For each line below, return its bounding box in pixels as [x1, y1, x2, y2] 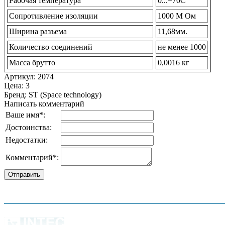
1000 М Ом [158, 11, 196, 20]
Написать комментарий [4, 99, 84, 108]
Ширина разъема [9, 27, 67, 36]
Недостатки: [6, 135, 48, 144]
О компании [30, 187, 67, 195]
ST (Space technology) [29, 90, 101, 99]
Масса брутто [9, 58, 55, 67]
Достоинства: [6, 123, 52, 132]
